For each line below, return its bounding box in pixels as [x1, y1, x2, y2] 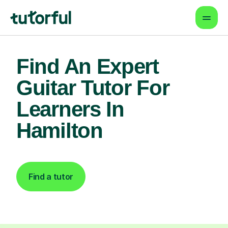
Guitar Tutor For [16, 76, 169, 100]
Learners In [16, 97, 124, 121]
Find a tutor [28, 172, 74, 182]
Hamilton [16, 119, 103, 142]
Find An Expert [16, 54, 159, 78]
